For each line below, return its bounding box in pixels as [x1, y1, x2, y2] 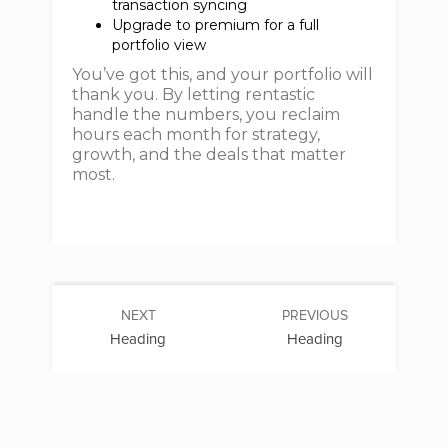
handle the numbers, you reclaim [72, 105, 341, 124]
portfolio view [112, 36, 215, 54]
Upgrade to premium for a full [112, 16, 320, 34]
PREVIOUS [281, 307, 348, 324]
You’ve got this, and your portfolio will [72, 65, 374, 84]
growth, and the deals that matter [72, 145, 347, 164]
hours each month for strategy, [72, 125, 321, 144]
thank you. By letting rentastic [72, 85, 316, 104]
